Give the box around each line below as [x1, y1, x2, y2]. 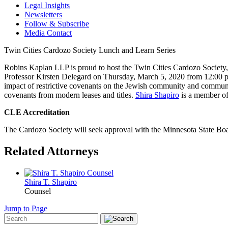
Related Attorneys [4, 144, 98, 158]
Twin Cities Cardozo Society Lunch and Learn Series [4, 45, 176, 54]
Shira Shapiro [135, 90, 179, 99]
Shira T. [24, 177, 52, 186]
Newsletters [24, 10, 62, 19]
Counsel [24, 186, 51, 195]
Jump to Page [4, 204, 47, 213]
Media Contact [24, 28, 72, 37]
